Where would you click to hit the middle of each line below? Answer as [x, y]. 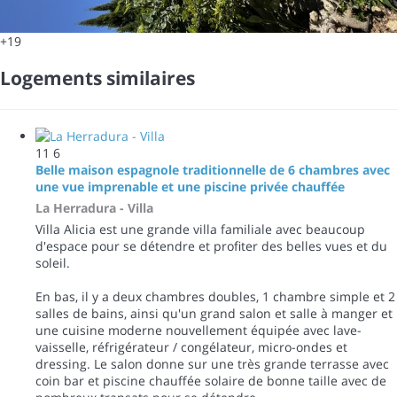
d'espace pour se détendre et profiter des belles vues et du [211, 245]
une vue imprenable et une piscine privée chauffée [190, 186]
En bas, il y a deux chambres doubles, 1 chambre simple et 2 [215, 296]
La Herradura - [80, 207]
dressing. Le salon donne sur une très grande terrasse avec [212, 363]
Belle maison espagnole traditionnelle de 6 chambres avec [213, 169]
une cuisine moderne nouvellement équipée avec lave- [198, 330]
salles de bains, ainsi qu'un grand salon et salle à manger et [214, 313]
